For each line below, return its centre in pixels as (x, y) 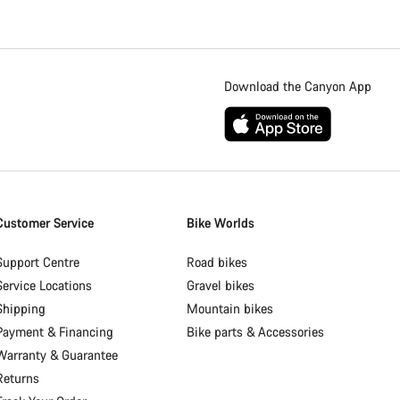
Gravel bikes (221, 285)
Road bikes (217, 262)
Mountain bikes (230, 308)
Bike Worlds (221, 223)
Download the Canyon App (298, 86)
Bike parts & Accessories (256, 332)
